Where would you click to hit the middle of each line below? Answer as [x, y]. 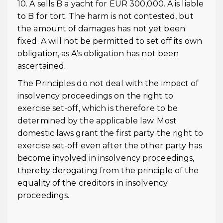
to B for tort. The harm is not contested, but [106, 16]
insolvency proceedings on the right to [95, 96]
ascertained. [42, 66]
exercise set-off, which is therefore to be [98, 108]
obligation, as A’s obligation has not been [98, 54]
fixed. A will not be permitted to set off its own [110, 41]
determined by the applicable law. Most [97, 121]
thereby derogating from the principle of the [108, 170]
